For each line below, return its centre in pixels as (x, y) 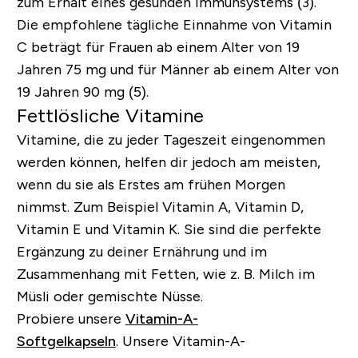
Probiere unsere (71, 318)
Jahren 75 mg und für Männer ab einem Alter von (177, 69)
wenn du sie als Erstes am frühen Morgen (151, 184)
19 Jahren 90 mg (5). (82, 91)
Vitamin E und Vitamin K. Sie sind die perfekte (169, 229)
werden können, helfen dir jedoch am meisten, (168, 162)
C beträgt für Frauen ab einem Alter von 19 (158, 47)
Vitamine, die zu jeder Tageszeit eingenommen (171, 139)
